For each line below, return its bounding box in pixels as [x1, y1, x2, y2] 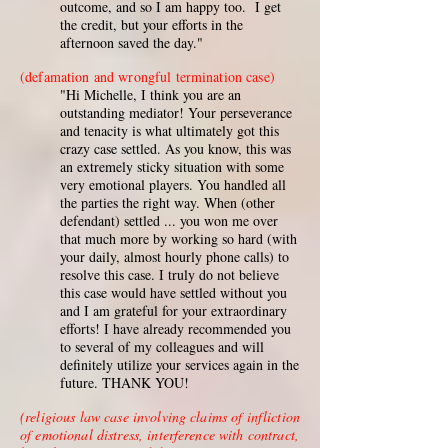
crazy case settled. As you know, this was [60, 139, 291, 158]
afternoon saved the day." [60, 33, 203, 52]
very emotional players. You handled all [60, 175, 286, 194]
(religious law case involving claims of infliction [20, 407, 301, 426]
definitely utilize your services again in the [60, 355, 299, 374]
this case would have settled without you [60, 283, 287, 302]
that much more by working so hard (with [60, 229, 297, 248]
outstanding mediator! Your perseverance [60, 103, 292, 122]
